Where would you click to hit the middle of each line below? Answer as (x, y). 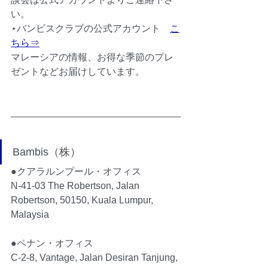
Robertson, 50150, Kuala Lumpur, (83, 200)
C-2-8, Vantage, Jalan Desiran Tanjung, (95, 257)
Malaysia (30, 214)
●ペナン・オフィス (52, 243)
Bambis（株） (47, 152)
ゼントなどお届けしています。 (78, 71)
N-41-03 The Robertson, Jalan (76, 185)
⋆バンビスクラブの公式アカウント (90, 28)
